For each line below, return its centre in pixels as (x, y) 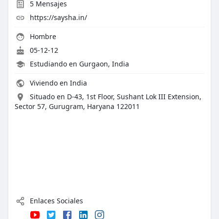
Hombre (42, 37)
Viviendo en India (57, 83)
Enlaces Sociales (55, 201)
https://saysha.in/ (58, 18)
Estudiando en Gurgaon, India (79, 64)
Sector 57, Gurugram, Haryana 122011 (77, 107)
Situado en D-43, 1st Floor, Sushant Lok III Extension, (115, 97)
